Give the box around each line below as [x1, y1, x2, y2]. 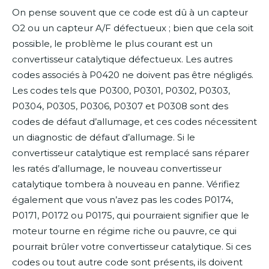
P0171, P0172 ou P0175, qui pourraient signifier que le [12, 210, 249, 222]
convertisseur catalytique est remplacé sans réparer [12, 147, 249, 159]
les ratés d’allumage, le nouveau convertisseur [12, 163, 222, 175]
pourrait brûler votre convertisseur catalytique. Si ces [12, 241, 251, 253]
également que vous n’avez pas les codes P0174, [12, 194, 233, 206]
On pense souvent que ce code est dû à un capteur [12, 7, 248, 19]
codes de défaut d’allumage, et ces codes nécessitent [12, 116, 257, 128]
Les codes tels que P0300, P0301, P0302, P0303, [12, 85, 230, 97]
